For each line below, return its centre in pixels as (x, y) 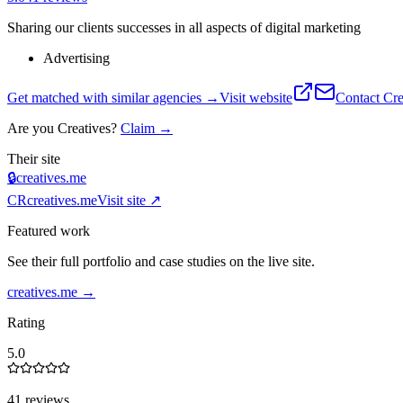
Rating (26, 322)
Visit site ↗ (129, 200)
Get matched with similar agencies (106, 97)
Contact (359, 97)
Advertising (76, 58)
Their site (34, 158)
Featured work (49, 230)
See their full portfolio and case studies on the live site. (161, 261)
